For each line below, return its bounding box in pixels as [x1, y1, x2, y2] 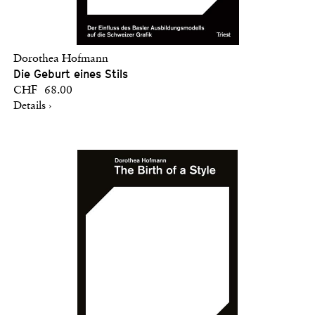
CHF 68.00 [13, 84, 72, 96]
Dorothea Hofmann [13, 53, 108, 65]
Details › [13, 100, 51, 112]
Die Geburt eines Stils [13, 67, 128, 81]
